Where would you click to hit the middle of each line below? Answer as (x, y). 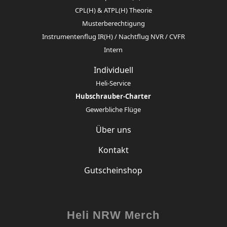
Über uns (113, 129)
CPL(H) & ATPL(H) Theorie (113, 10)
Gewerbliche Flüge (113, 109)
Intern (113, 49)
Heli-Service (113, 83)
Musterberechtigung (113, 23)
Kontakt (113, 150)
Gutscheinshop (113, 170)
